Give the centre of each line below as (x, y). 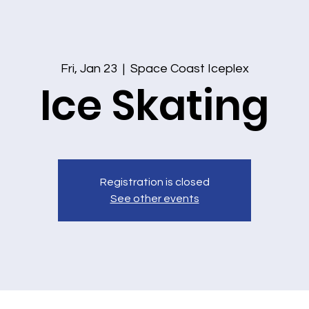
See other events (154, 199)
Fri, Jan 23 (89, 69)
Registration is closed (154, 182)
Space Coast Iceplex (189, 69)
